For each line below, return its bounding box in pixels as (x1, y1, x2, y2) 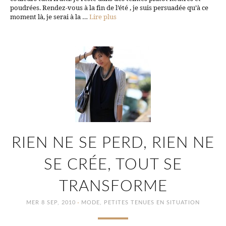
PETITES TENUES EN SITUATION (104, 199, 200, 205)
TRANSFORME (59, 178, 167, 194)
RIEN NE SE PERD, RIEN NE (12, 135, 214, 151)
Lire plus (89, 12, 117, 21)
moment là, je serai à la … (10, 12, 89, 21)
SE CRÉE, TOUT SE (44, 156, 182, 173)
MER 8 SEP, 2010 (26, 199, 76, 205)
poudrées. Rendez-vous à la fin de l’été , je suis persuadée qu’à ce (10, 3, 208, 12)
